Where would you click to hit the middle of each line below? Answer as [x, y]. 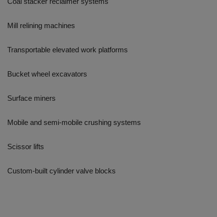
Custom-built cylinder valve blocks [62, 171]
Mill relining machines [41, 26]
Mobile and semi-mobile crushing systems [74, 123]
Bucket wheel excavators [47, 74]
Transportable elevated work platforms [68, 50]
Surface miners [31, 98]
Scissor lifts [26, 147]
